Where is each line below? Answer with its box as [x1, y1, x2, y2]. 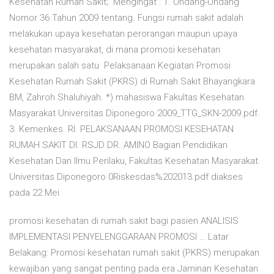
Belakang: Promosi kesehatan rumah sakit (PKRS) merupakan [9, 247, 259, 259]
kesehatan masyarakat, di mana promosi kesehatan [9, 44, 220, 56]
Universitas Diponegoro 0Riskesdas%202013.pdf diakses [9, 171, 243, 183]
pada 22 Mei [9, 187, 62, 199]
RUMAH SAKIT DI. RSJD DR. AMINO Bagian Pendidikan [9, 139, 228, 151]
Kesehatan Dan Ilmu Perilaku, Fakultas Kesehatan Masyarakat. [9, 155, 261, 167]
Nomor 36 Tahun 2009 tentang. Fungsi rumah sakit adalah [9, 12, 243, 24]
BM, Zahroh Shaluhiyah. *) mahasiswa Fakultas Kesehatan [9, 92, 244, 103]
